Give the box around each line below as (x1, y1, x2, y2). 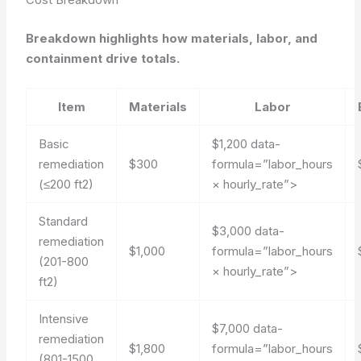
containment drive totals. (26, 50, 180, 66)
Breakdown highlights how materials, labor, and (26, 30, 318, 46)
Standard (39, 213, 89, 229)
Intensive (39, 310, 89, 326)
